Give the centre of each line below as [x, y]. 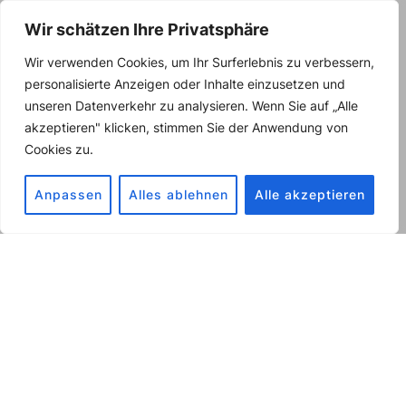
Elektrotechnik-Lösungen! [203, 382]
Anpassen [68, 194]
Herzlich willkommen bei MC [203, 325]
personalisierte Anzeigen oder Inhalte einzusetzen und [185, 84]
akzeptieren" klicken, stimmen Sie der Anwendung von [186, 127]
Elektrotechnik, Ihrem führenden [203, 344]
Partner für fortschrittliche [203, 363]
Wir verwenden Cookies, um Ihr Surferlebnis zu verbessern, [199, 62]
